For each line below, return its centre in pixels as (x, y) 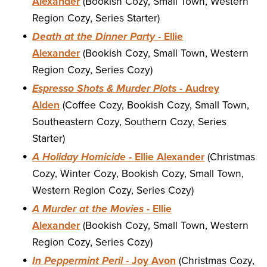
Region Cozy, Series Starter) (96, 18)
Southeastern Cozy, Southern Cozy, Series (130, 122)
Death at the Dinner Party (94, 37)
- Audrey (198, 89)
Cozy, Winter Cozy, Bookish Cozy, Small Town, (138, 174)
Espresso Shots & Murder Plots (105, 89)
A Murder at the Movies (88, 209)
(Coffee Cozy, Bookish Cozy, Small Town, (155, 105)
